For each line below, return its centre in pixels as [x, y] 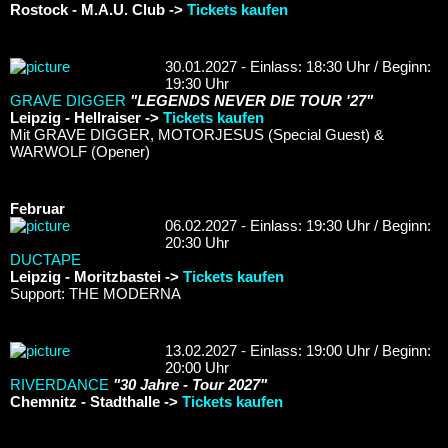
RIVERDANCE [59, 384]
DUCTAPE [45, 259]
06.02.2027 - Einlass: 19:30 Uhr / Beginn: [298, 225]
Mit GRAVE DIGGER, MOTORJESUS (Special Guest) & [197, 134]
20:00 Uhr [197, 367]
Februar [37, 208]
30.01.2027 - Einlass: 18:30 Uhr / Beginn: [298, 66]
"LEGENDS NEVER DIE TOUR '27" [251, 100]
